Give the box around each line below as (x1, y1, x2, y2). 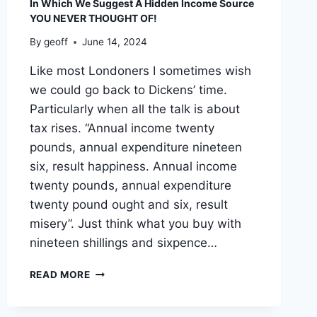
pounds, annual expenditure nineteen (29, 140, 242, 155)
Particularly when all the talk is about (29, 102, 240, 117)
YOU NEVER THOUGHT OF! (29, 11, 157, 24)
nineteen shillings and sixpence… (29, 236, 217, 250)
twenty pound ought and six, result (29, 197, 228, 212)
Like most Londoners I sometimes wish (29, 64, 251, 79)
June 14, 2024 (81, 36, 147, 48)
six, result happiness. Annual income (29, 159, 237, 174)
